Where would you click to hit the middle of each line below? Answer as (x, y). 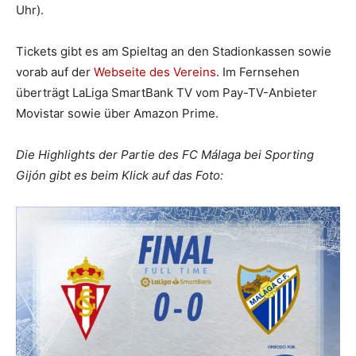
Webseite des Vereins (155, 72)
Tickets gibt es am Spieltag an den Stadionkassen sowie (174, 51)
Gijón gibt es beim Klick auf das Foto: (120, 175)
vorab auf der (55, 72)
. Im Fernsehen (258, 72)
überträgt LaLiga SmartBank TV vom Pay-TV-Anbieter (166, 92)
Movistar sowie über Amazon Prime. (117, 113)
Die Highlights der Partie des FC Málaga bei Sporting (165, 154)
